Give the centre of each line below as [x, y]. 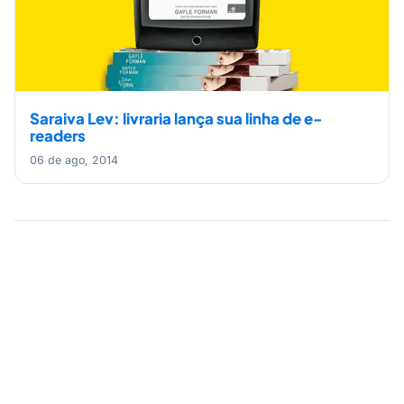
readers [58, 136]
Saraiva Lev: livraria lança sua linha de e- [176, 119]
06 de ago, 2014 [74, 161]
